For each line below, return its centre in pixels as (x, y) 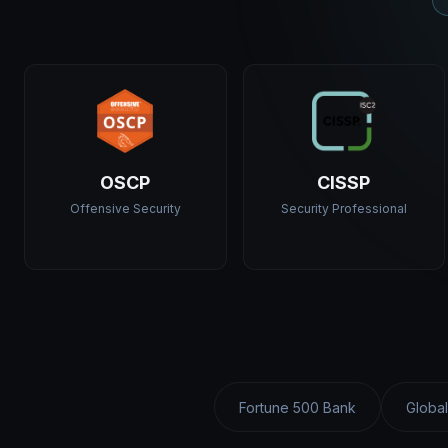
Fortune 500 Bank (297, 407)
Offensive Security (125, 208)
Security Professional (343, 208)
